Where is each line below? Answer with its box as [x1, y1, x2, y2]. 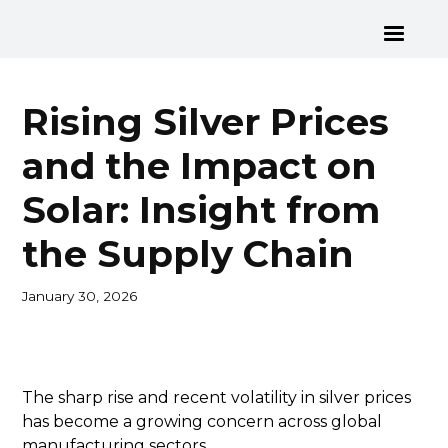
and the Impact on [22, 143, 378, 188]
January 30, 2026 [22, 288, 138, 304]
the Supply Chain [22, 231, 355, 276]
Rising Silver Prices [22, 99, 390, 144]
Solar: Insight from [22, 187, 381, 232]
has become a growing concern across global [22, 412, 383, 431]
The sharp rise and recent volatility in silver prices [22, 388, 412, 407]
